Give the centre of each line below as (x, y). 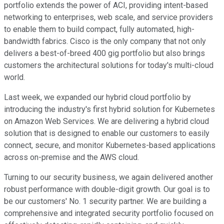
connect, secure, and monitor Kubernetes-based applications (110, 145)
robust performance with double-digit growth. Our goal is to (107, 189)
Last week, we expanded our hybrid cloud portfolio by (97, 97)
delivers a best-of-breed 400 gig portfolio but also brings (104, 53)
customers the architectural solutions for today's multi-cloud (109, 65)
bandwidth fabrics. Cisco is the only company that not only (105, 41)
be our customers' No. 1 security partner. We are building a (105, 201)
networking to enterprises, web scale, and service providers (108, 17)
